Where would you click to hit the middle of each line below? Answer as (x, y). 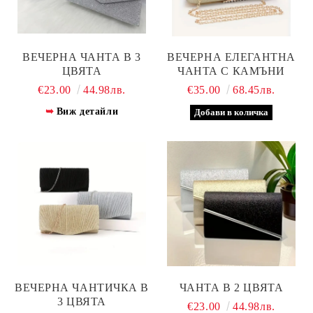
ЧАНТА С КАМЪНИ (231, 71)
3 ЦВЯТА (82, 301)
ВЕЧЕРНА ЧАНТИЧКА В (82, 287)
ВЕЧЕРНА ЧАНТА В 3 (82, 57)
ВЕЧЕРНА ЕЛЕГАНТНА (231, 57)
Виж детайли (87, 111)
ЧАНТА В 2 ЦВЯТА (231, 287)
